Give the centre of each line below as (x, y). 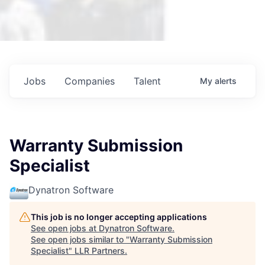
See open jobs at (65, 228)
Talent (147, 81)
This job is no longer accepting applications (119, 217)
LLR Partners (100, 251)
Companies (90, 81)
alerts (226, 81)
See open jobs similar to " (80, 240)
